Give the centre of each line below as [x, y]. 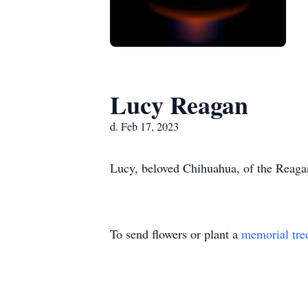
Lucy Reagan [179, 104]
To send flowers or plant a [176, 234]
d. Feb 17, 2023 [144, 126]
